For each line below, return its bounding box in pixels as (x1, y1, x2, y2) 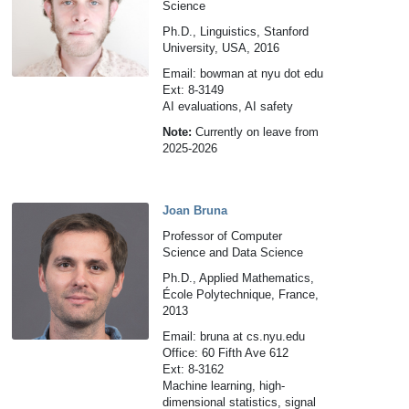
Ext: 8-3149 (163, 83, 225, 97)
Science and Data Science (163, 246, 304, 259)
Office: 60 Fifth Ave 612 (163, 346, 289, 360)
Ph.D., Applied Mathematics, (163, 271, 315, 285)
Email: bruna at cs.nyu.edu (163, 330, 306, 343)
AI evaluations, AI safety (163, 100, 294, 113)
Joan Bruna (163, 204, 228, 217)
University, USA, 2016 (163, 41, 280, 55)
